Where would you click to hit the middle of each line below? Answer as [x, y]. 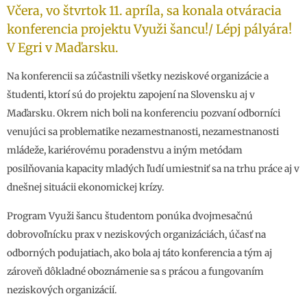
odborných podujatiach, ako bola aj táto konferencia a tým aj [139, 254]
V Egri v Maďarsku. [63, 48]
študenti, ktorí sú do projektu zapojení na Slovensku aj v [131, 95]
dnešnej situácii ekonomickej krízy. [85, 188]
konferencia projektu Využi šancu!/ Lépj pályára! [149, 29]
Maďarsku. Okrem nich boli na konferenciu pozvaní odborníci [144, 114]
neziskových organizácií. [62, 291]
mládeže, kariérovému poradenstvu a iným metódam [125, 151]
